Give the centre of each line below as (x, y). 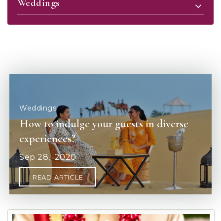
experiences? (48, 138)
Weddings (38, 108)
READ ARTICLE (58, 177)
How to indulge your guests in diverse (104, 124)
